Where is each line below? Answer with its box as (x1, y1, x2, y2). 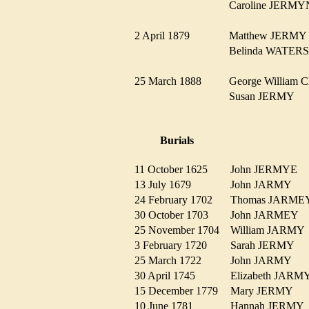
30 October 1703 (134, 209, 217, 221)
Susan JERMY (229, 90, 302, 102)
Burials (160, 134, 194, 146)
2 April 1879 (134, 29, 198, 41)
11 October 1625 (134, 163, 216, 176)
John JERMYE (230, 163, 306, 176)
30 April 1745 (134, 270, 203, 282)
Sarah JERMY (230, 239, 302, 252)
